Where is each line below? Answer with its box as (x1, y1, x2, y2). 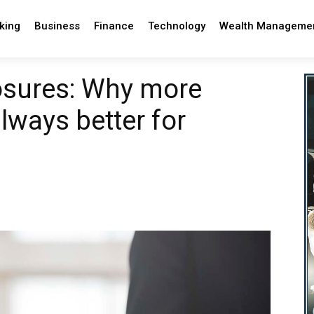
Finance (93, 20, 134, 32)
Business (34, 20, 80, 32)
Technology (147, 20, 205, 32)
